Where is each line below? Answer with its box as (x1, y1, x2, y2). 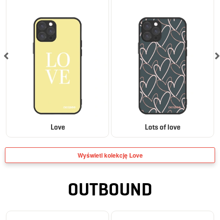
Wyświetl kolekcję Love (77, 150, 143, 160)
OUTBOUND (68, 178, 152, 200)
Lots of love (145, 122, 180, 132)
